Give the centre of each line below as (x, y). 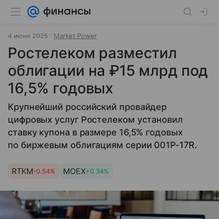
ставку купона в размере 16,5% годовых (95, 132)
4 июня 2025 (28, 36)
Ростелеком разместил (93, 53)
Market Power (75, 36)
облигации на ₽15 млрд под (108, 70)
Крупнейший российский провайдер (88, 107)
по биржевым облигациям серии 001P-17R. (102, 145)
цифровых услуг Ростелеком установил (95, 120)
